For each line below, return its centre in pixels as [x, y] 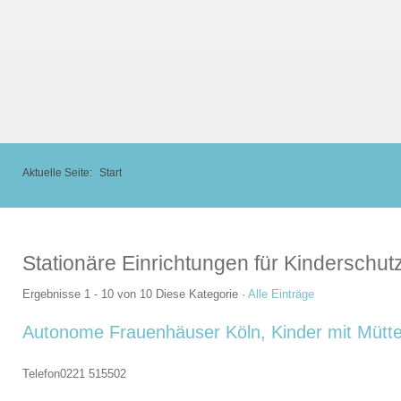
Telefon [41, 374]
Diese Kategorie [197, 294]
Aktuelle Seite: [59, 172]
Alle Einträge [281, 294]
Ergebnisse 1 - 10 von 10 [87, 294]
